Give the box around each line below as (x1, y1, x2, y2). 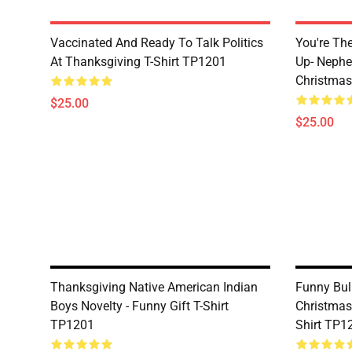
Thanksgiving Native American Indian (50, 280, 258, 295)
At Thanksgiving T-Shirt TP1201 (50, 54, 226, 69)
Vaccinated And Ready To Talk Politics (50, 35, 263, 50)
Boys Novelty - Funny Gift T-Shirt (50, 299, 229, 313)
